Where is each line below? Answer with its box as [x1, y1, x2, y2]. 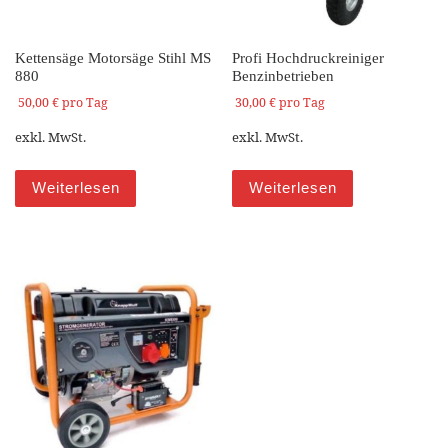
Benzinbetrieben [232, 68, 335, 85]
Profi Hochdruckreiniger [232, 50, 385, 67]
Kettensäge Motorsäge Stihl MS [15, 50, 211, 67]
